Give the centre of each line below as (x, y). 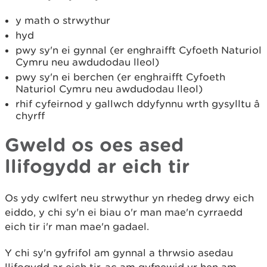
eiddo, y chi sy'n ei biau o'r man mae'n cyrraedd (124, 212)
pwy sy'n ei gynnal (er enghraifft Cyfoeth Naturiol (139, 50)
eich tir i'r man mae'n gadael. (78, 226)
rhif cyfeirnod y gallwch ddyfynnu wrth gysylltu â (138, 104)
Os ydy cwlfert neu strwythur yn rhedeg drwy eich (129, 198)
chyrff (30, 116)
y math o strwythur (63, 20)
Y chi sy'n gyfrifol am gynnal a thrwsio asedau (119, 253)
